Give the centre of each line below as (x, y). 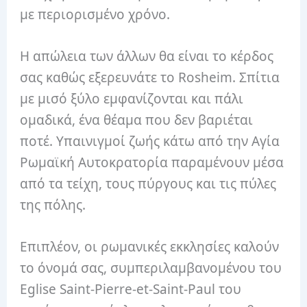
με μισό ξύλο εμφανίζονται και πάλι (132, 98)
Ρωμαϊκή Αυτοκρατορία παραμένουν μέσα (152, 162)
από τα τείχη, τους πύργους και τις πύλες (148, 183)
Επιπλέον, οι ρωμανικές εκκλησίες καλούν (150, 247)
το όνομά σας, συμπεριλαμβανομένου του (151, 268)
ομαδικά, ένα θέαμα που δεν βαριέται (137, 120)
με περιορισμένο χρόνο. (95, 14)
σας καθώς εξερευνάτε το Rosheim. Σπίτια (150, 77)
